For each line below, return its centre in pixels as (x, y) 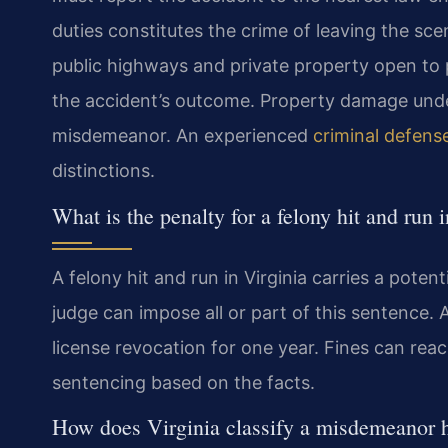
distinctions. (103, 171)
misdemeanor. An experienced (182, 136)
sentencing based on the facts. (183, 382)
